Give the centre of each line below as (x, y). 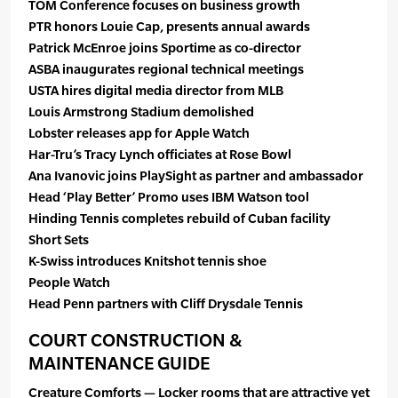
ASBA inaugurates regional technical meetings (166, 69)
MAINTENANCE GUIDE (119, 363)
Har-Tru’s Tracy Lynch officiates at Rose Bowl (160, 155)
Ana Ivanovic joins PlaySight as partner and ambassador (196, 176)
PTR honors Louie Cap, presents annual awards (169, 27)
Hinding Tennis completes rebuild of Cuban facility (179, 219)
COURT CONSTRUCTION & (135, 340)
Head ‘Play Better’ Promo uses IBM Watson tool (169, 197)
